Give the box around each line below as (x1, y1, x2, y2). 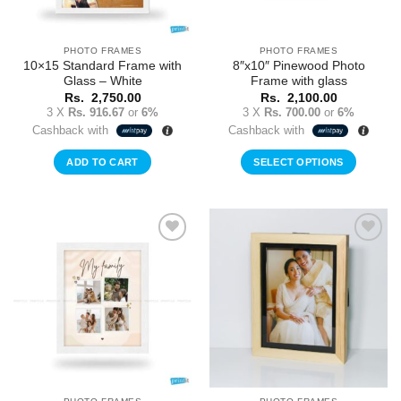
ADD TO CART (66, 156, 139, 167)
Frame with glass (250, 74, 347, 89)
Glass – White (63, 74, 142, 89)
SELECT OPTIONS (253, 156, 344, 167)
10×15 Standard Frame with (23, 59, 182, 73)
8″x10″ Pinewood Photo (232, 59, 365, 73)
